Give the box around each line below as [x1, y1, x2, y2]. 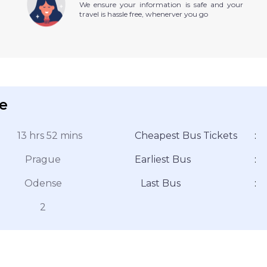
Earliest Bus [135, 153, 191, 165]
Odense [24, 177, 62, 189]
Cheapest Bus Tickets [135, 129, 237, 141]
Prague [25, 153, 61, 165]
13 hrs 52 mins [17, 129, 82, 141]
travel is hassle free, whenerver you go [79, 10, 208, 19]
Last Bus [140, 177, 181, 189]
